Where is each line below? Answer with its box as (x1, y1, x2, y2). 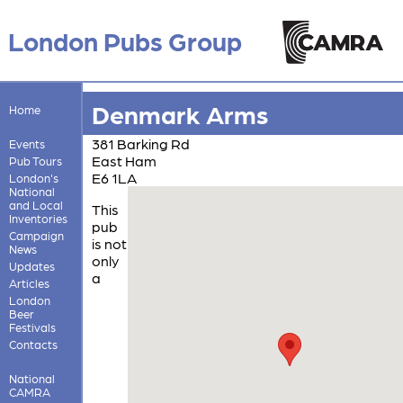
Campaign (8, 228, 64, 242)
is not (91, 234, 127, 252)
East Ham (91, 151, 157, 169)
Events (8, 136, 45, 150)
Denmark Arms (91, 97, 268, 129)
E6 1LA (91, 168, 137, 186)
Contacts (8, 336, 58, 351)
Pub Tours (8, 153, 62, 167)
